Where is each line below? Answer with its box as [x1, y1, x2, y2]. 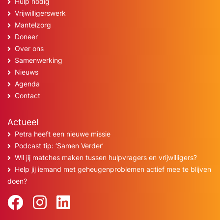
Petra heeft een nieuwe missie [15, 130, 110, 138]
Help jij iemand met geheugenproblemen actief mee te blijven [15, 165, 211, 173]
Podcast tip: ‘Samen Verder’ [15, 141, 104, 150]
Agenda [15, 80, 40, 88]
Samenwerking [15, 56, 62, 64]
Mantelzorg [15, 21, 51, 29]
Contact [15, 91, 40, 100]
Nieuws [15, 68, 38, 76]
